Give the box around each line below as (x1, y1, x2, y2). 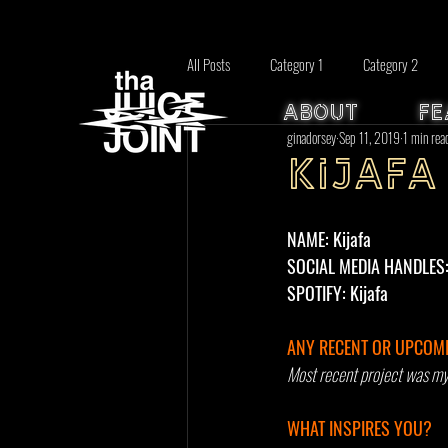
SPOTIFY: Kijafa (287, 280, 392, 306)
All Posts (187, 53, 230, 75)
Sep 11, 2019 (339, 126, 400, 148)
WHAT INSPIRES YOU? (287, 415, 436, 441)
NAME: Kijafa (287, 226, 371, 252)
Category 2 (363, 53, 418, 75)
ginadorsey (287, 126, 336, 148)
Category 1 (270, 53, 323, 75)
